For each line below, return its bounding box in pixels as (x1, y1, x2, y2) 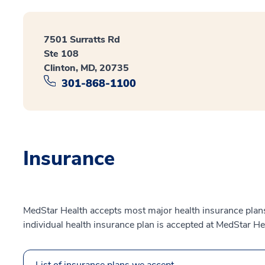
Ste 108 (44, 47, 79, 60)
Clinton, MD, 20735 (44, 61, 129, 75)
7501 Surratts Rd (44, 33, 120, 46)
